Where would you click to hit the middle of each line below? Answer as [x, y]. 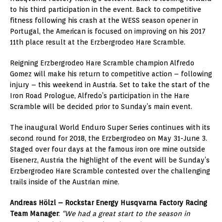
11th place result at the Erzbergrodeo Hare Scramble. [98, 42]
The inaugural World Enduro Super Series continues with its [110, 127]
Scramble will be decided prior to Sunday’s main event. [101, 106]
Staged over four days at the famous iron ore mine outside [108, 149]
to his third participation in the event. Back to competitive [106, 9]
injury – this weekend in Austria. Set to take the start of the [110, 84]
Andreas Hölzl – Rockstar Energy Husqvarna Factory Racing [109, 202]
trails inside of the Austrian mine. [65, 182]
